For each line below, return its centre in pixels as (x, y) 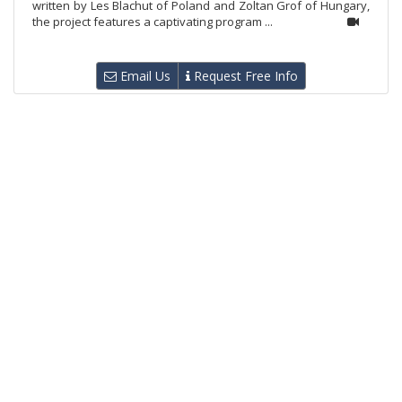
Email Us (144, 76)
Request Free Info (244, 76)
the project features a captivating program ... (153, 22)
